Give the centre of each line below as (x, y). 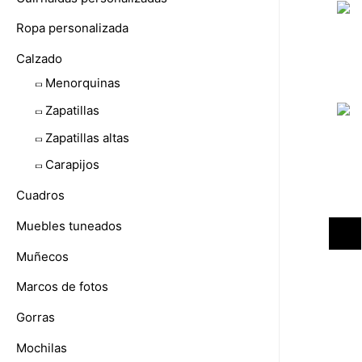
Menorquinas (83, 83)
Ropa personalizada (72, 28)
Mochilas (42, 347)
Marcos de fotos (62, 287)
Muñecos (42, 256)
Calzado (39, 59)
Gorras (36, 318)
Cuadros (40, 196)
